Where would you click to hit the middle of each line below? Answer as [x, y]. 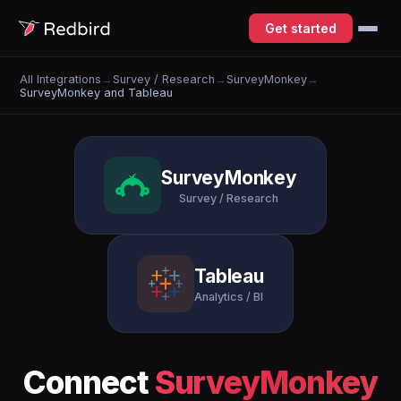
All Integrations [61, 79]
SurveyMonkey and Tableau [97, 92]
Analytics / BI [229, 296]
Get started [301, 28]
